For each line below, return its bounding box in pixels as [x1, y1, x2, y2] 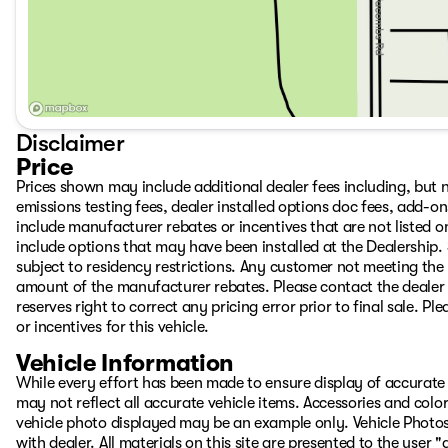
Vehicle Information [16, 349, 234, 377]
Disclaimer [16, 129, 124, 157]
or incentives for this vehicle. [16, 318, 210, 336]
